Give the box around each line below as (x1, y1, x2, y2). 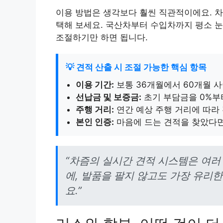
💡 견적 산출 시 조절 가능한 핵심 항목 (66, 62, 207, 72)
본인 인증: (76, 116, 114, 127)
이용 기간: (76, 79, 114, 90)
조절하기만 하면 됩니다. (56, 32, 148, 42)
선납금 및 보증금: (76, 92, 141, 102)
